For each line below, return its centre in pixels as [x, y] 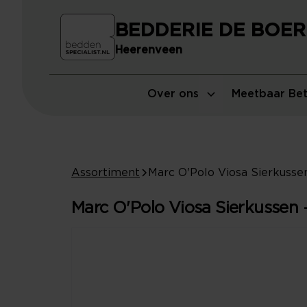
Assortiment [106, 173]
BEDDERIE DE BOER [210, 31]
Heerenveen [149, 50]
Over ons [173, 94]
